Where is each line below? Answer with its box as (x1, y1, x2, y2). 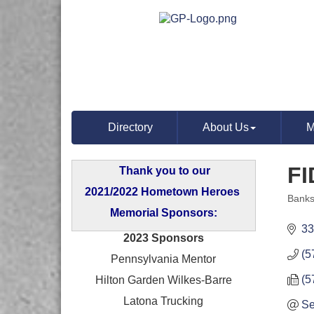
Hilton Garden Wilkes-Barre (95, 274, 232, 286)
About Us (203, 121, 250, 133)
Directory (107, 121, 153, 133)
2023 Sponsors (123, 232, 204, 244)
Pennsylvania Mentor (111, 253, 217, 265)
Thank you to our (119, 165, 211, 177)
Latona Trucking (123, 295, 204, 307)
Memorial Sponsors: (109, 207, 217, 219)
